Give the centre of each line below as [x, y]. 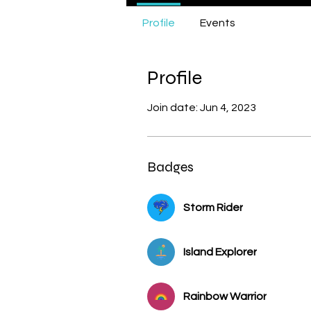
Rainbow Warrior [225, 296]
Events [218, 23]
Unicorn [280, 8]
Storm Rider [213, 207]
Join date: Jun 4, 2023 [202, 107]
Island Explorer [220, 252]
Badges [170, 167]
